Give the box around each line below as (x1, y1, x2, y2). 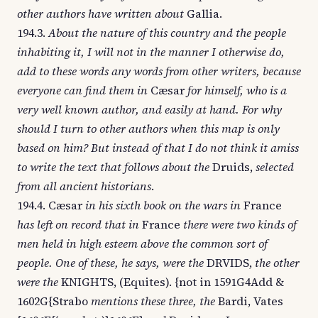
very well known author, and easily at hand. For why (17, 102, 282, 117)
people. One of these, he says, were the (17, 255, 204, 270)
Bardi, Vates (215, 293, 283, 309)
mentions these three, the (91, 293, 215, 309)
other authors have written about (17, 6, 184, 21)
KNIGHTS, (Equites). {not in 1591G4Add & (58, 274, 284, 290)
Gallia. (184, 6, 222, 21)
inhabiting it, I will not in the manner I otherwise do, (17, 44, 285, 60)
